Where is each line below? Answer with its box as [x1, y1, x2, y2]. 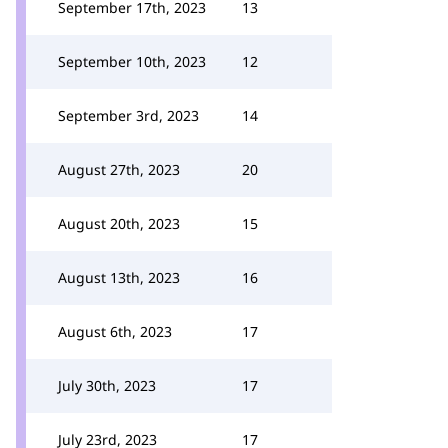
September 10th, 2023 [58, 52, 206, 71]
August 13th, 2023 [58, 268, 180, 287]
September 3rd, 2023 [58, 106, 199, 125]
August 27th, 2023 [58, 160, 180, 179]
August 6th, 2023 [58, 322, 172, 341]
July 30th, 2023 [58, 376, 156, 395]
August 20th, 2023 [58, 214, 180, 233]
